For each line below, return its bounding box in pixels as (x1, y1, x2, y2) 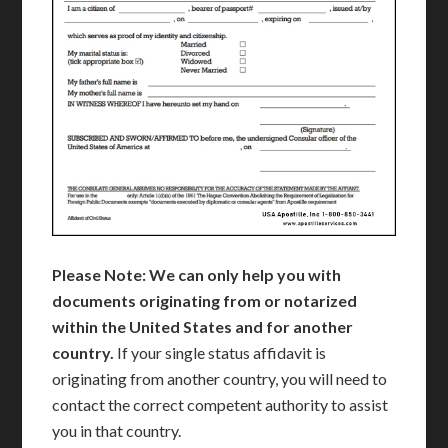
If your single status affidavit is (114, 342, 327, 362)
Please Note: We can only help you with (52, 264, 342, 284)
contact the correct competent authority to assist (52, 394, 389, 414)
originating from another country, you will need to (52, 368, 388, 388)
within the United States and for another (52, 316, 354, 336)
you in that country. (52, 420, 182, 440)
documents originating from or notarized (52, 290, 358, 310)
